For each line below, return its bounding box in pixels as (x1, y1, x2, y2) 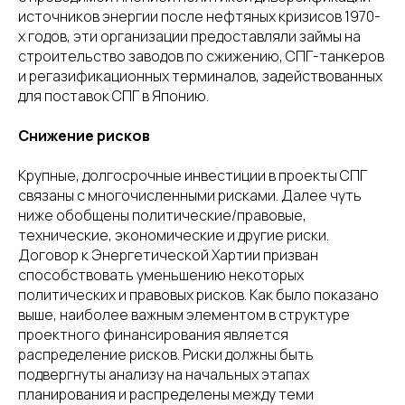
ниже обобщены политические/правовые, (18, 205, 306, 225)
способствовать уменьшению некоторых (18, 265, 304, 285)
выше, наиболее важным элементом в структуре (18, 305, 350, 325)
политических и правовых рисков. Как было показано (18, 285, 379, 305)
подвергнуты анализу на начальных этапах (18, 364, 309, 384)
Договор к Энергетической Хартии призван (18, 245, 318, 265)
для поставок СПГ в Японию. (18, 86, 209, 106)
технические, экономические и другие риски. (18, 225, 329, 245)
